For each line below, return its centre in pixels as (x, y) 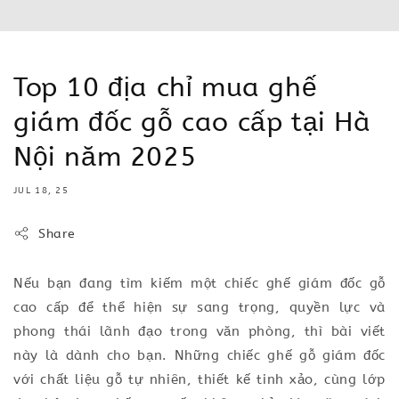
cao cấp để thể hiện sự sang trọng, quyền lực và (199, 307)
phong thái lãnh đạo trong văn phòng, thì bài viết (199, 331)
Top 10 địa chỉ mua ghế (166, 87)
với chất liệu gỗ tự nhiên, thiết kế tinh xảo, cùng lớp (199, 379)
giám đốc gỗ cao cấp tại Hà (192, 122)
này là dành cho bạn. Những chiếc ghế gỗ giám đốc (199, 355)
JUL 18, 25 (41, 190)
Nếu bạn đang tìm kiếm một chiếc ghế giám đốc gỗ (199, 283)
